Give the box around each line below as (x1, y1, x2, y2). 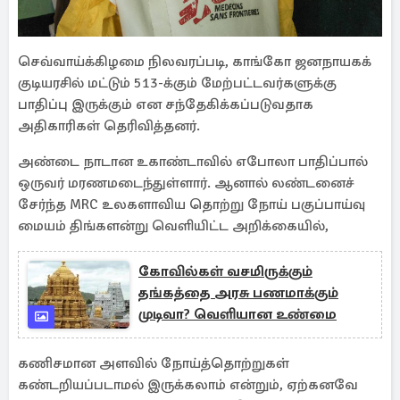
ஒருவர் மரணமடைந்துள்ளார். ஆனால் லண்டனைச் (18, 174, 354, 192)
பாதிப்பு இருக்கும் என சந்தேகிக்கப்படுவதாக (18, 96, 313, 113)
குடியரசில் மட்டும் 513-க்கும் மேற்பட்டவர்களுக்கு (18, 74, 337, 92)
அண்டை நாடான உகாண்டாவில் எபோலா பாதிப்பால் (18, 153, 368, 171)
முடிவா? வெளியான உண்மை (138, 305, 337, 323)
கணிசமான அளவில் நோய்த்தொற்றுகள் (18, 354, 289, 372)
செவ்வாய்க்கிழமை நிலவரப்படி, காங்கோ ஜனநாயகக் (18, 53, 371, 71)
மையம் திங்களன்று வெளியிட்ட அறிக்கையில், (18, 217, 329, 235)
